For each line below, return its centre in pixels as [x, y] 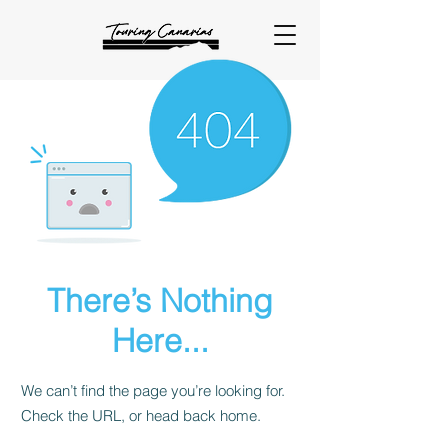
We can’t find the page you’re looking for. [153, 390]
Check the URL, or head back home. [141, 415]
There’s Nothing [160, 300]
